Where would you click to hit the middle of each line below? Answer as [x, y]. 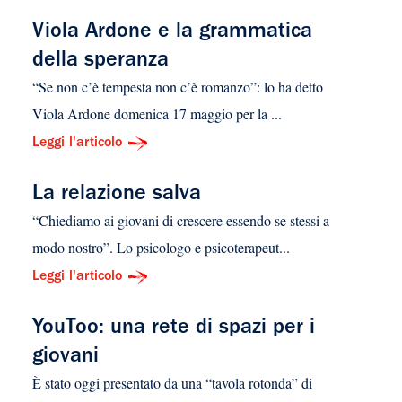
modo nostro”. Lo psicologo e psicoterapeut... [161, 248]
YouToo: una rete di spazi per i [173, 330]
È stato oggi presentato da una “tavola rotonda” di [172, 383]
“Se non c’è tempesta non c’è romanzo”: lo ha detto [177, 87]
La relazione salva [116, 196]
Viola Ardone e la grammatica [172, 34]
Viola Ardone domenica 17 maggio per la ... [157, 114]
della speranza [100, 62]
